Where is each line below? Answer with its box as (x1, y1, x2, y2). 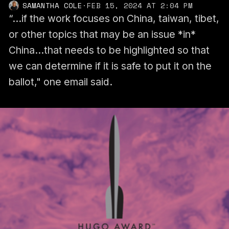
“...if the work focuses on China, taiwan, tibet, (8, 12, 219, 25)
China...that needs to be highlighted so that (8, 43, 210, 56)
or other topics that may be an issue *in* (8, 28, 196, 40)
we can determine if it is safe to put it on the (8, 59, 212, 72)
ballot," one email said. (8, 75, 112, 88)
